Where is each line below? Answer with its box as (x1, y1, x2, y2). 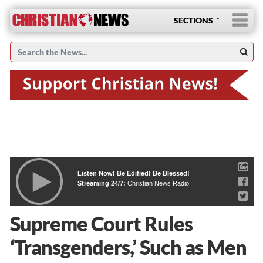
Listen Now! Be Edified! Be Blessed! (77, 169, 190, 177)
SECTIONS (173, 15, 213, 25)
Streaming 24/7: (77, 179, 127, 187)
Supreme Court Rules (9, 211, 193, 235)
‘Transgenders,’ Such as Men (9, 234, 247, 259)
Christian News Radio (127, 179, 189, 187)
